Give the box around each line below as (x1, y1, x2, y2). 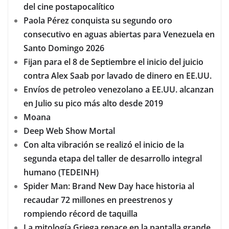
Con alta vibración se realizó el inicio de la (24, 139, 184, 151)
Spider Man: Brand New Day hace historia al (24, 180, 194, 192)
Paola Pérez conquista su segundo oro (24, 15, 172, 27)
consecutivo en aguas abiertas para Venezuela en (24, 29, 215, 40)
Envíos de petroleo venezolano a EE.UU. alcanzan (24, 84, 214, 96)
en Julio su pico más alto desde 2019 (24, 98, 165, 109)
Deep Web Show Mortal (24, 125, 115, 137)
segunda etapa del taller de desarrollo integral (24, 153, 202, 165)
